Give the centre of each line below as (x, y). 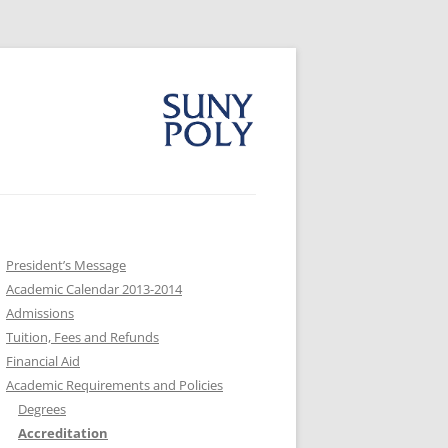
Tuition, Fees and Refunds (82, 337)
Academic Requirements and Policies (114, 385)
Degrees (42, 409)
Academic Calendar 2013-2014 (94, 289)
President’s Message (66, 265)
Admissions (40, 313)
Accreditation (63, 433)
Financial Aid (43, 361)
